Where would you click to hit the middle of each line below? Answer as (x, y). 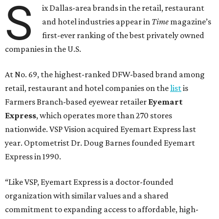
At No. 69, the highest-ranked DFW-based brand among (105, 75)
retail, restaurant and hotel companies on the (88, 88)
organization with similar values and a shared (87, 196)
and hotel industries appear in (97, 22)
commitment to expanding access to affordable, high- (102, 209)
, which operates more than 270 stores (104, 116)
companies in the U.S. (43, 49)
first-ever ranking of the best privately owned (123, 35)
